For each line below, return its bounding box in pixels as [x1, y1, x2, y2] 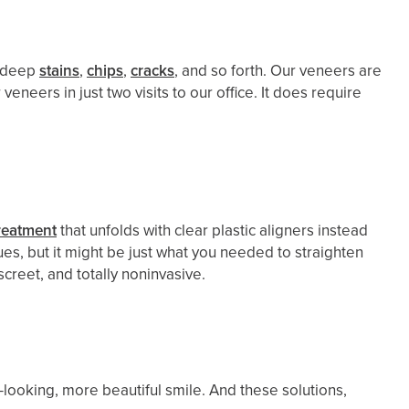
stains [39, 59, 79, 82]
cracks [131, 59, 174, 82]
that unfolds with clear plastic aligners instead [57, 219, 368, 242]
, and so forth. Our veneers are [174, 59, 382, 82]
